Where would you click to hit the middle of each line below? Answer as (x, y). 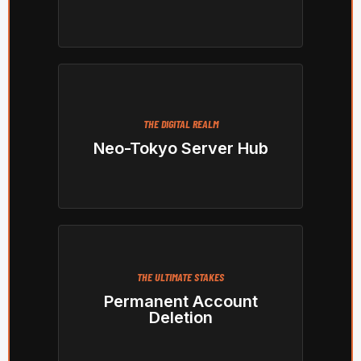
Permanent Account (180, 302)
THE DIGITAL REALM (180, 124)
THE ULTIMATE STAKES (180, 277)
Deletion (180, 318)
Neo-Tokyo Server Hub (180, 149)
